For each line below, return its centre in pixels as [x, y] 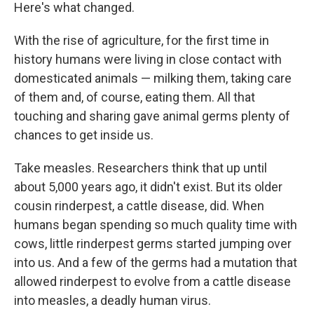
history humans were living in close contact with [148, 59]
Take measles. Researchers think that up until [141, 168]
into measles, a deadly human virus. [112, 300]
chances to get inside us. [84, 135]
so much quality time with [226, 225]
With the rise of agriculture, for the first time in [142, 40]
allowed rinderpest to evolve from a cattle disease [152, 281]
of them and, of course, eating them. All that [135, 97]
